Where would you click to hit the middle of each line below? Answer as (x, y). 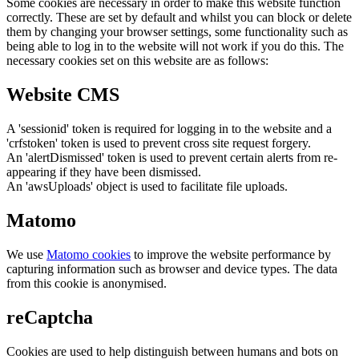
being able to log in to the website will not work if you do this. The (175, 46)
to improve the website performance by (231, 254)
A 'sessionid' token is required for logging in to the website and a (169, 128)
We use (26, 254)
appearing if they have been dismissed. (104, 171)
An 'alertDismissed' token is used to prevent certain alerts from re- (172, 157)
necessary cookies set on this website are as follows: (137, 61)
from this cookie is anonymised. (87, 283)
